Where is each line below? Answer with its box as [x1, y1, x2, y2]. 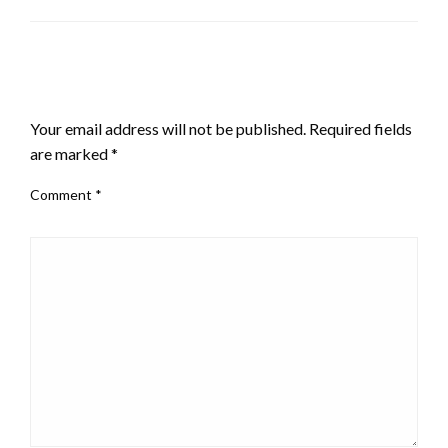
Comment [30, 185, 95, 203]
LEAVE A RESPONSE [30, 82, 192, 105]
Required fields [309, 118, 412, 138]
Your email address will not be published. [30, 118, 306, 138]
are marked [30, 143, 111, 163]
